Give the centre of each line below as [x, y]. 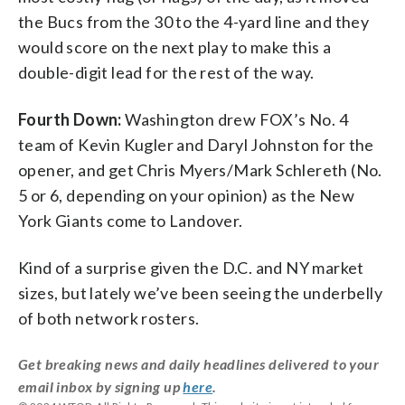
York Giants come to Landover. [131, 220]
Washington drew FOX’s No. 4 [235, 119]
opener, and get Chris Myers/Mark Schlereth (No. [200, 170]
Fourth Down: [70, 119]
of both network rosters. [109, 318]
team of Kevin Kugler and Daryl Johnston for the [196, 144]
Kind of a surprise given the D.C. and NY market [191, 267]
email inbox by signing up [101, 386]
